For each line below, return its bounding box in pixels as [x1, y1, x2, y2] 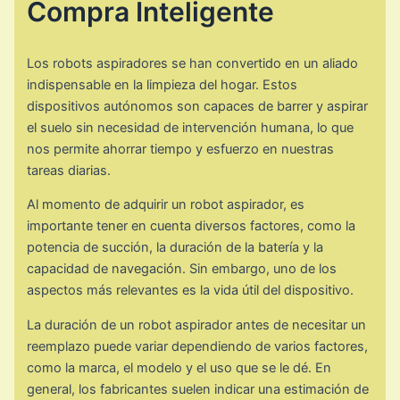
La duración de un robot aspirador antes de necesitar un [27, 316, 367, 333]
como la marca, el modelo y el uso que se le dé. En [27, 359, 332, 376]
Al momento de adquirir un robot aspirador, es [27, 196, 305, 213]
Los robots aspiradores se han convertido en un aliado [27, 54, 359, 71]
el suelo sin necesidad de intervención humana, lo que [27, 119, 354, 136]
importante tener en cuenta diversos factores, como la [27, 218, 356, 235]
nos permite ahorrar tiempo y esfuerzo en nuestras [27, 140, 335, 157]
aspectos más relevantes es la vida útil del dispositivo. [27, 282, 354, 299]
